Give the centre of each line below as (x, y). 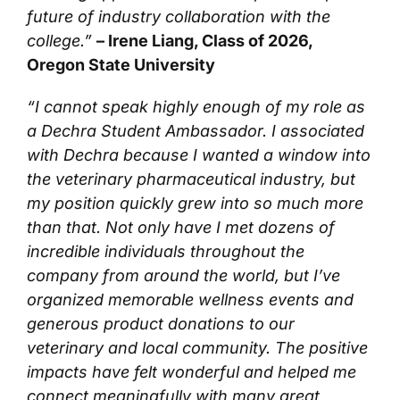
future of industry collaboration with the (179, 16)
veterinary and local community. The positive (197, 347)
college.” (59, 40)
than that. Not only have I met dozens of (181, 227)
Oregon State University (121, 64)
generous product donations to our (161, 323)
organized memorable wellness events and (190, 299)
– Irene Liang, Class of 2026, (204, 40)
